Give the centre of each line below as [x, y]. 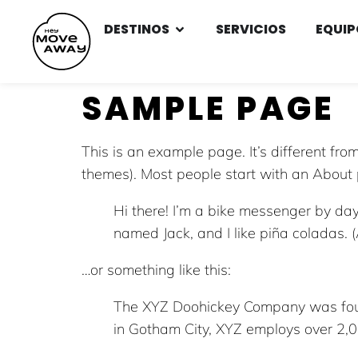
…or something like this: [156, 270]
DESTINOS [136, 29]
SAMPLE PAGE [208, 109]
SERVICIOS [251, 29]
